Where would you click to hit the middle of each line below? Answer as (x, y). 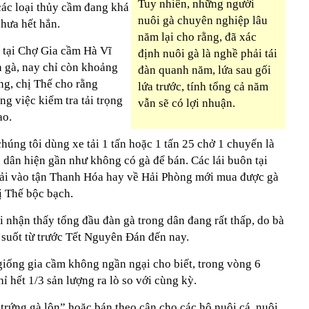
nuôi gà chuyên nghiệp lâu (203, 20)
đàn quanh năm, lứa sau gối (205, 70)
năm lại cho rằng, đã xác (197, 37)
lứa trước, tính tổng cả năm (203, 87)
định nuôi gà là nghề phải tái (208, 53)
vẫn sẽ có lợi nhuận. (187, 103)
